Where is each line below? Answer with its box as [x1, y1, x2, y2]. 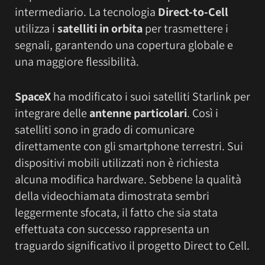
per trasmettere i [143, 21, 228, 37]
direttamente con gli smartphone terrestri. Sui [15, 138, 243, 154]
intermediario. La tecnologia [15, 4, 158, 20]
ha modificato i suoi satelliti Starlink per [53, 89, 250, 105]
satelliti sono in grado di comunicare [15, 122, 195, 138]
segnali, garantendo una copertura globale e [15, 37, 233, 53]
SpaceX [15, 89, 53, 105]
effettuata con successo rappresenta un [15, 221, 209, 237]
